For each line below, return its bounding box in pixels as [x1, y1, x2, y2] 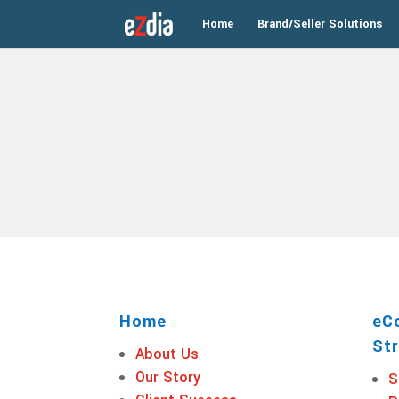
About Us [135, 343, 199, 364]
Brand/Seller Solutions [256, 16, 382, 32]
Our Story [135, 366, 201, 387]
